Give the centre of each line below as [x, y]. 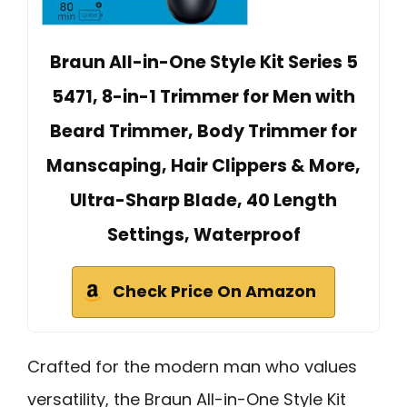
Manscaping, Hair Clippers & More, [203, 165]
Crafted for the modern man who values [192, 366]
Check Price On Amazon [214, 291]
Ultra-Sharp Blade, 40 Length [203, 200]
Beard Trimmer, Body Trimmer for [203, 131]
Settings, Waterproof [203, 234]
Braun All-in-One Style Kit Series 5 [203, 62]
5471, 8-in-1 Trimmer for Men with [203, 96]
